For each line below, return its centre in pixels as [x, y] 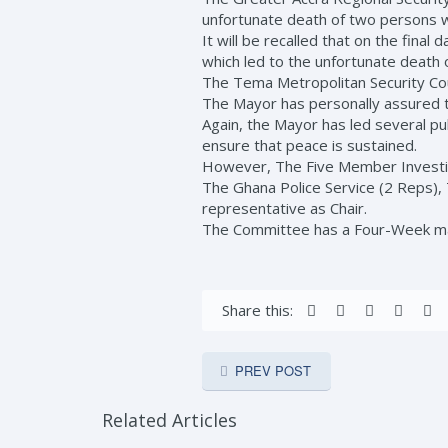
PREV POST [273, 370]
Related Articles [169, 420]
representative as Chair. [284, 208]
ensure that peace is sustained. [309, 145]
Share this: [257, 310]
